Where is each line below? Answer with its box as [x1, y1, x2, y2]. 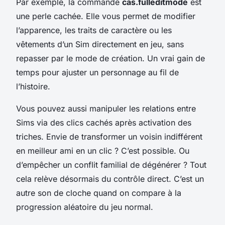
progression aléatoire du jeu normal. [16, 202, 153, 212]
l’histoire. [16, 81, 50, 92]
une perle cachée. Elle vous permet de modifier [16, 11, 195, 22]
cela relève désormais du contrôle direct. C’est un [16, 174, 204, 184]
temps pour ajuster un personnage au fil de [16, 67, 179, 78]
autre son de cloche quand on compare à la [16, 188, 181, 198]
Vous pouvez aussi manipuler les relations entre [16, 103, 196, 114]
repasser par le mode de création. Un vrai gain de [16, 53, 205, 64]
